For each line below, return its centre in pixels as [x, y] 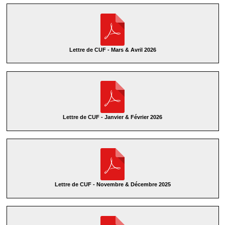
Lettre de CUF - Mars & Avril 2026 [113, 49]
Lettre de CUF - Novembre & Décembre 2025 [113, 185]
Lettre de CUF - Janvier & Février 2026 [113, 117]
